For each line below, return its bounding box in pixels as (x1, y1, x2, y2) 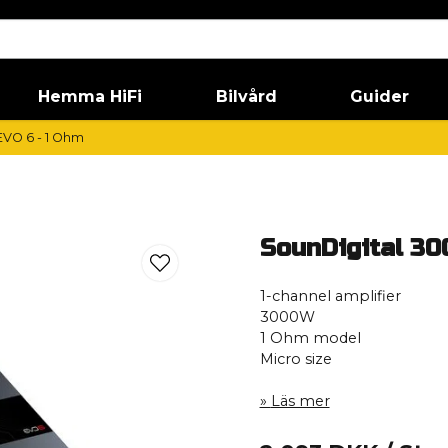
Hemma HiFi (38, 87, 143, 106)
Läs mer (270, 392, 330, 410)
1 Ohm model (259, 329, 361, 347)
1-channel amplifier (259, 287, 401, 305)
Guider (350, 87, 410, 106)
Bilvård (215, 87, 277, 106)
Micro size (259, 350, 332, 368)
